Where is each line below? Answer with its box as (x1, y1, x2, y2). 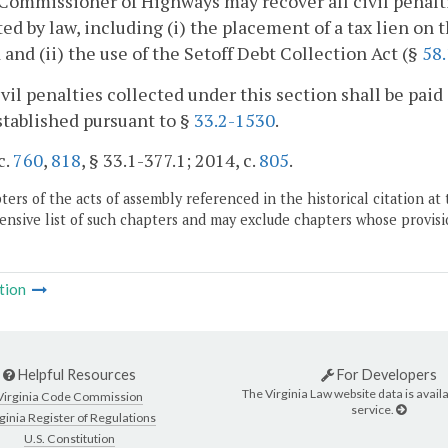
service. (351, 402, 396, 418)
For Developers (333, 365, 437, 383)
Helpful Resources (15, 365, 136, 383)
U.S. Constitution (24, 430, 115, 446)
